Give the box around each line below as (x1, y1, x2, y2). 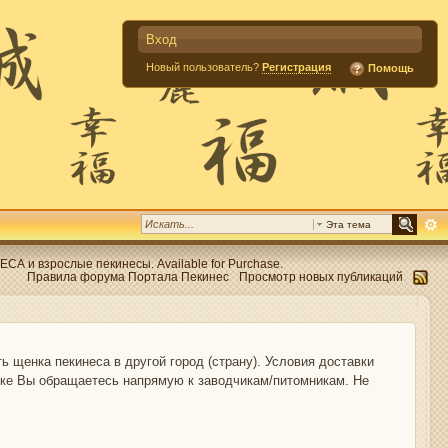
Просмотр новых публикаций (239, 270, 403, 283)
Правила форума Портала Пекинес (27, 270, 229, 283)
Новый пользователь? (146, 61, 262, 73)
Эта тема (326, 219, 371, 230)
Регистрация (262, 61, 331, 73)
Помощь (365, 61, 414, 74)
